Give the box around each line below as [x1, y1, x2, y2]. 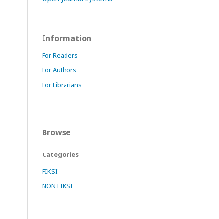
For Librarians [42, 80, 82, 89]
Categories [42, 150, 79, 159]
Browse [42, 127, 71, 138]
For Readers [42, 50, 78, 60]
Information [42, 32, 91, 44]
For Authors [42, 65, 76, 74]
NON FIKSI [42, 181, 73, 190]
